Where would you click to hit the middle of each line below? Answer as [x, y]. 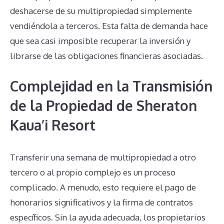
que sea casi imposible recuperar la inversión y [100, 41]
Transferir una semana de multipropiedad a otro [103, 157]
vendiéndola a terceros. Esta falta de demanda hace [109, 26]
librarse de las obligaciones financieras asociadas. [106, 56]
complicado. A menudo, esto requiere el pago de [103, 187]
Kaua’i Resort [53, 125]
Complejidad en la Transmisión [111, 86]
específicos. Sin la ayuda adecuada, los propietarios [108, 217]
